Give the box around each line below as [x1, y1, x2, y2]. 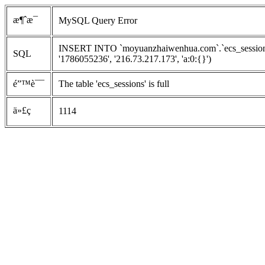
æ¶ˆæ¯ [13, 15, 38, 25]
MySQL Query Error [59, 15, 137, 25]
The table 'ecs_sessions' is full [59, 79, 169, 89]
